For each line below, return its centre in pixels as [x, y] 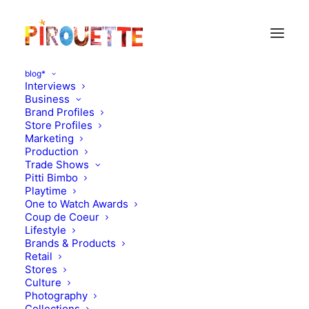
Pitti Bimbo [51, 178]
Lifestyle [46, 230]
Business [47, 99]
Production [52, 151]
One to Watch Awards [77, 204]
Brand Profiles [60, 112]
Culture [43, 282]
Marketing [49, 138]
